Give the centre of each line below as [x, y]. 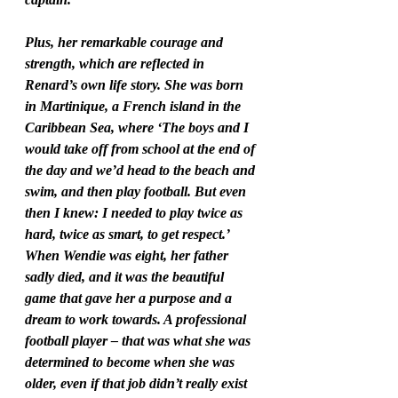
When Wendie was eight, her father [128, 256]
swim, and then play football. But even [137, 192]
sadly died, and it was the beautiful [126, 277]
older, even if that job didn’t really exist [138, 384]
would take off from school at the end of [142, 149]
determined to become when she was [131, 362]
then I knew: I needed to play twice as [135, 213]
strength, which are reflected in [116, 64]
